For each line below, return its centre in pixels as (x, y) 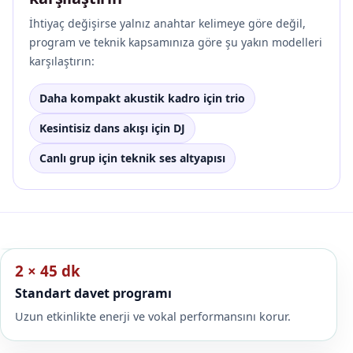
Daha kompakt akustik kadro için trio (142, 98)
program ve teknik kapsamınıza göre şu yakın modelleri (176, 43)
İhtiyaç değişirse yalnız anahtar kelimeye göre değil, (167, 24)
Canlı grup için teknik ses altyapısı (132, 158)
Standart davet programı (94, 294)
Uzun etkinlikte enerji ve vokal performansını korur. (153, 316)
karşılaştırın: (62, 61)
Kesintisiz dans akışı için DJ (112, 128)
